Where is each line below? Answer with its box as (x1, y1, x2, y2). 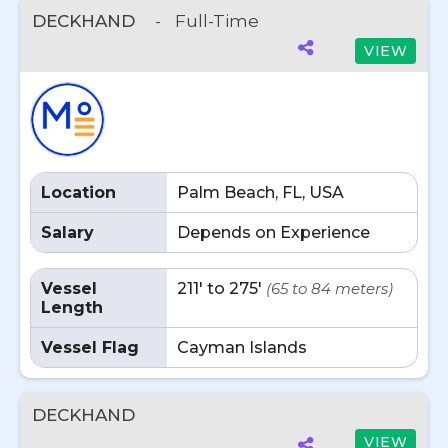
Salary (41, 223, 94, 242)
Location (41, 183, 116, 202)
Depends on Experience (177, 223, 370, 242)
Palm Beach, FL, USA (177, 183, 344, 202)
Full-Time (175, 11, 259, 31)
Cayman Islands (177, 338, 307, 357)
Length (41, 298, 103, 317)
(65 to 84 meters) (266, 279, 393, 298)
